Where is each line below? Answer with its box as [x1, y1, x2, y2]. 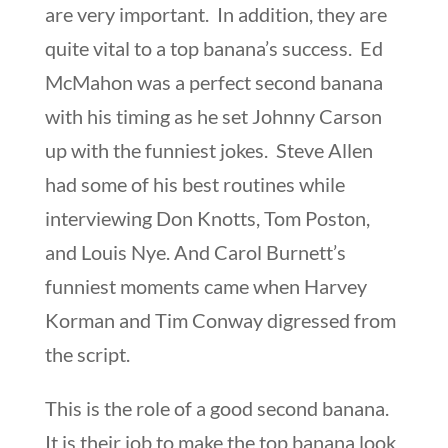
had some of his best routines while [44, 171, 345, 196]
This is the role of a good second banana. [44, 395, 393, 420]
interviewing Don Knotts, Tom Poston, [44, 205, 370, 230]
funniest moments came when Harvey [44, 273, 367, 298]
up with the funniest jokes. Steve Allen [44, 137, 373, 162]
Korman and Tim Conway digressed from [44, 307, 396, 332]
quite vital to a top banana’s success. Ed [44, 35, 383, 60]
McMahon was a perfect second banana [44, 69, 383, 94]
